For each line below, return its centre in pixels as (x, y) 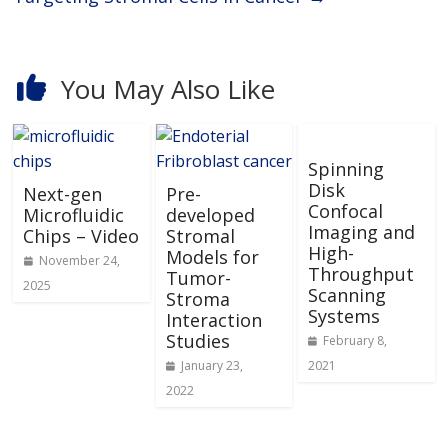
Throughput (360, 274)
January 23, (212, 366)
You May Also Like (167, 89)
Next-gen (63, 194)
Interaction (213, 320)
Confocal (345, 211)
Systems (343, 316)
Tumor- (198, 278)
